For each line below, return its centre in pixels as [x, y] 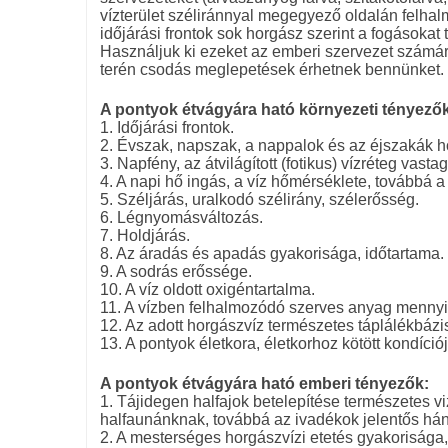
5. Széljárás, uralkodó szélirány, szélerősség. [259, 199]
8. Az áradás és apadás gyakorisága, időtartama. [271, 253]
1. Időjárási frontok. [166, 127]
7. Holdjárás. [144, 235]
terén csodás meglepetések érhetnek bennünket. [271, 69]
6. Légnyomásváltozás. [181, 217]
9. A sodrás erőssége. [175, 271]
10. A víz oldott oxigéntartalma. [207, 289]
